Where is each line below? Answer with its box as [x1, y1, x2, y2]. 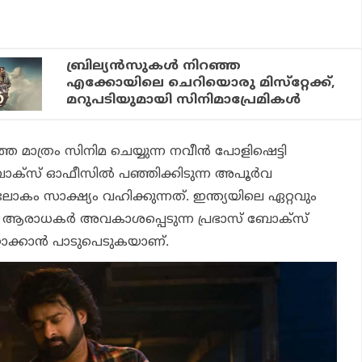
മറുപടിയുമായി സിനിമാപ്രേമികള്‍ [66, 92, 301, 109]
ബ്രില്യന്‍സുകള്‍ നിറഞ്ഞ [66, 58, 242, 75]
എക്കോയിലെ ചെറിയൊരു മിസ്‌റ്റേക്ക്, [66, 75, 336, 92]
